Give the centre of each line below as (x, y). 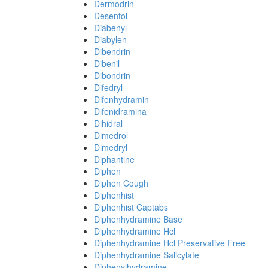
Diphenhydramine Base (138, 219)
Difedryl (108, 87)
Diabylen (110, 39)
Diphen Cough (121, 183)
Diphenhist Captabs (131, 207)
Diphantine (114, 159)
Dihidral (108, 123)
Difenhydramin (121, 99)
